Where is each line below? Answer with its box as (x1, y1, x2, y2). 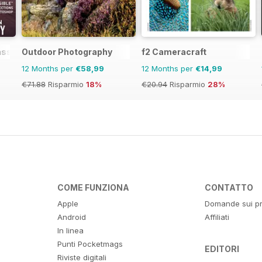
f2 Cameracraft (142, 46, 206, 57)
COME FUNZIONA (57, 182, 129, 192)
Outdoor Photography (22, 46, 112, 57)
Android (57, 212, 86, 222)
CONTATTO (205, 182, 254, 192)
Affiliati (205, 212, 230, 222)
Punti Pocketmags (57, 239, 123, 249)
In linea (57, 225, 84, 235)
